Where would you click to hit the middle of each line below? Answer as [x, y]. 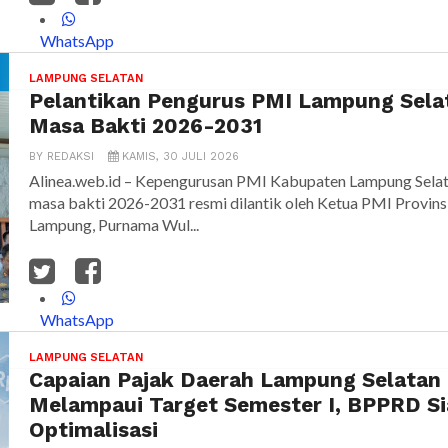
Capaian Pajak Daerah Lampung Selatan [235, 380]
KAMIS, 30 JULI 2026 [180, 157]
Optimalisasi [93, 430]
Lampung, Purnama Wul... [114, 225]
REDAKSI [70, 157]
